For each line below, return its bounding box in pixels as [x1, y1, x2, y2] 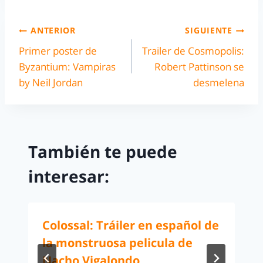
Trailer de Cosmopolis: [142, 43, 244, 58]
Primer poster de [19, 43, 97, 58]
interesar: [28, 165, 109, 188]
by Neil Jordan [19, 75, 83, 89]
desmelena [193, 75, 244, 89]
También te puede [28, 140, 177, 163]
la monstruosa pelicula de [42, 235, 193, 251]
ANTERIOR [31, 25, 76, 36]
